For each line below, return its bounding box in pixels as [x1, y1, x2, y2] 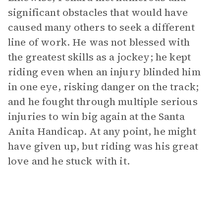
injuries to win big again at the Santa [8, 110, 185, 123]
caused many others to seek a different [8, 20, 195, 34]
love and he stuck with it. [8, 154, 133, 168]
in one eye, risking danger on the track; [8, 80, 199, 94]
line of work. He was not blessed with [8, 35, 190, 49]
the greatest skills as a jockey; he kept [8, 50, 191, 64]
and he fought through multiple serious [8, 95, 198, 109]
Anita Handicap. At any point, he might [8, 124, 196, 138]
